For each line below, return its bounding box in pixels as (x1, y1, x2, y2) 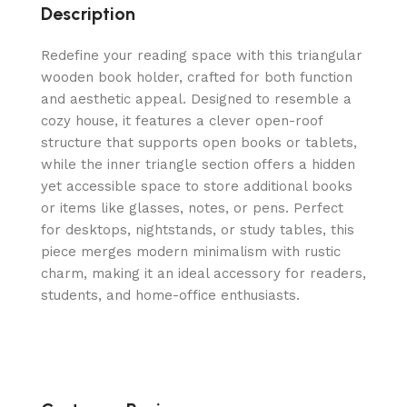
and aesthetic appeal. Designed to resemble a (41, 91, 352, 108)
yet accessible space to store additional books (41, 178, 352, 195)
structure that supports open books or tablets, (41, 134, 357, 152)
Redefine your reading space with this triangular (41, 47, 362, 65)
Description (41, 3, 135, 25)
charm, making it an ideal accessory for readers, (41, 265, 366, 283)
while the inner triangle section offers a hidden (41, 156, 355, 174)
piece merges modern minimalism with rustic (41, 243, 341, 261)
